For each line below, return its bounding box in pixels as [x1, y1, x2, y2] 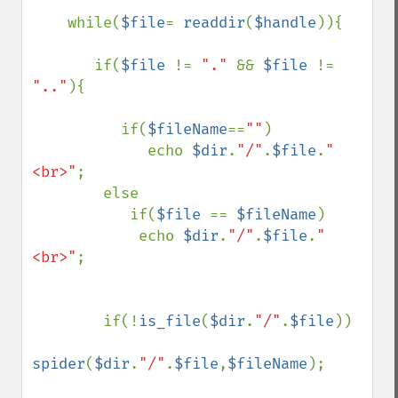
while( [68, 13, 121, 32]
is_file [139, 312, 201, 330]
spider [32, 354, 85, 373]
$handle [254, 13, 316, 32]
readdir [183, 13, 245, 32]
